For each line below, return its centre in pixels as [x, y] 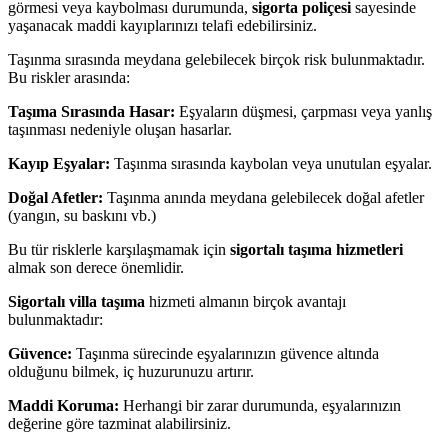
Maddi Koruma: [63, 406]
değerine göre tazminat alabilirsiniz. [119, 424]
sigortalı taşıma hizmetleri [316, 250]
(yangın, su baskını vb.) [82, 216]
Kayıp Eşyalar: [59, 164]
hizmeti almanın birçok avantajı [245, 302]
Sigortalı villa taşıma [76, 302]
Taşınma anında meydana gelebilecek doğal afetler [263, 198]
